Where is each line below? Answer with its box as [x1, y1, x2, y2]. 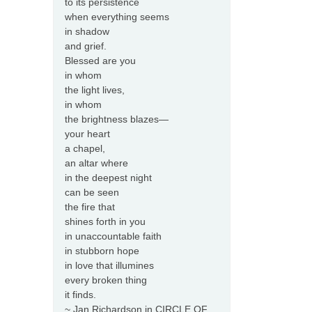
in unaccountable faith [65, 231, 162, 242]
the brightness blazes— [65, 114, 169, 125]
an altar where [65, 157, 128, 169]
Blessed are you [65, 55, 136, 67]
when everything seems [65, 11, 169, 23]
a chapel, [65, 143, 105, 155]
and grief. [65, 40, 107, 52]
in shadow [65, 26, 109, 38]
